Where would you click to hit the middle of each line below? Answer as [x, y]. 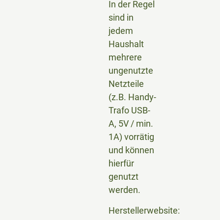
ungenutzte [131, 71]
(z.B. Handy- [132, 97]
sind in [121, 18]
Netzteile [126, 84]
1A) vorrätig [131, 137]
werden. [124, 190]
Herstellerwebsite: [144, 210]
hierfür [121, 164]
